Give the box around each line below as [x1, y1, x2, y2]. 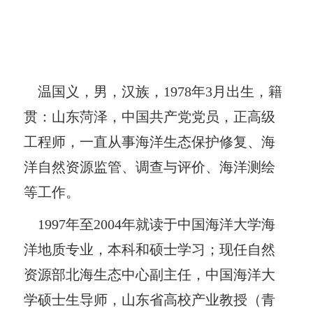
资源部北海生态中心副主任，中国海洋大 [24, 266, 276, 282]
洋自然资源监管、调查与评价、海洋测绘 [24, 159, 276, 175]
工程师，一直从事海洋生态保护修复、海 [24, 133, 276, 150]
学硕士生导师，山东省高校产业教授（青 [24, 291, 276, 307]
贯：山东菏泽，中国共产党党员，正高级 [24, 108, 276, 124]
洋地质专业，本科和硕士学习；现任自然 [24, 241, 276, 257]
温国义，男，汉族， [24, 83, 164, 99]
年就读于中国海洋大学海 [122, 216, 276, 232]
